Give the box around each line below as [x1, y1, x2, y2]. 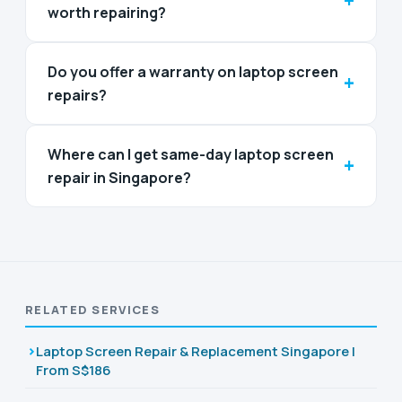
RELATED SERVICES [25, 301, 160, 318]
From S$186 [36, 360, 111, 380]
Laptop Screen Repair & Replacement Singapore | [36, 341, 355, 361]
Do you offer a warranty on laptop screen [48, 61, 338, 82]
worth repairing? [48, 2, 166, 22]
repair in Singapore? [48, 167, 191, 188]
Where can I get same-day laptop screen [48, 144, 334, 164]
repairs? [48, 84, 107, 105]
